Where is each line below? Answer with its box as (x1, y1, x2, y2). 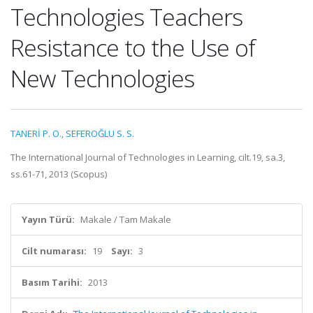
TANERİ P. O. (10, 127, 61, 140)
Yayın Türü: (22, 213, 75, 226)
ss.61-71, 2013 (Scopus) (10, 168, 107, 180)
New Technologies (10, 62, 194, 94)
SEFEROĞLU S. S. (66, 127, 134, 140)
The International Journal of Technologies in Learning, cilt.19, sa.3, (10, 151, 285, 163)
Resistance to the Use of (10, 31, 255, 64)
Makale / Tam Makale (80, 213, 171, 226)
